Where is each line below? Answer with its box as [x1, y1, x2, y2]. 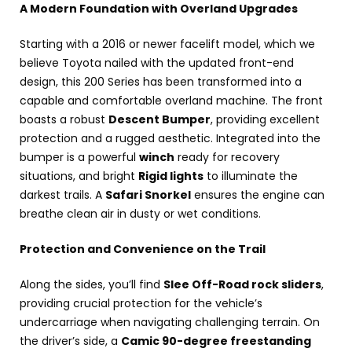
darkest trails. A [20, 186, 105, 203]
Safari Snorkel [105, 186, 191, 203]
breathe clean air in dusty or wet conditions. [20, 205, 261, 222]
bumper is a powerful [20, 148, 139, 165]
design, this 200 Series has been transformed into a [20, 73, 302, 90]
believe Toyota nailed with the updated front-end [20, 54, 294, 71]
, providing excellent [211, 111, 320, 127]
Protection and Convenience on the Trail [20, 240, 266, 257]
